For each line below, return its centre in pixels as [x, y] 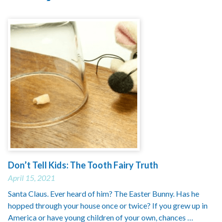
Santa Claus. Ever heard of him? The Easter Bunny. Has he [104, 194]
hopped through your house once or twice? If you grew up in [108, 205]
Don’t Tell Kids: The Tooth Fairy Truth [83, 165]
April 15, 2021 [31, 178]
